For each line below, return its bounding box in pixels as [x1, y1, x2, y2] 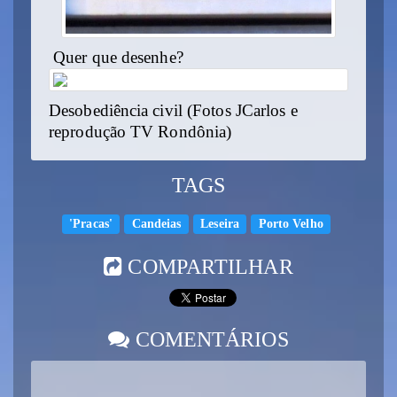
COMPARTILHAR [122, 254, 293, 278]
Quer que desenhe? [49, 49, 183, 67]
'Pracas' [69, 216, 113, 230]
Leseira [200, 216, 239, 230]
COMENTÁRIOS [129, 327, 289, 351]
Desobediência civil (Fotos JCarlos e [49, 102, 298, 121]
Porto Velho [258, 216, 323, 230]
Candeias [131, 216, 182, 230]
